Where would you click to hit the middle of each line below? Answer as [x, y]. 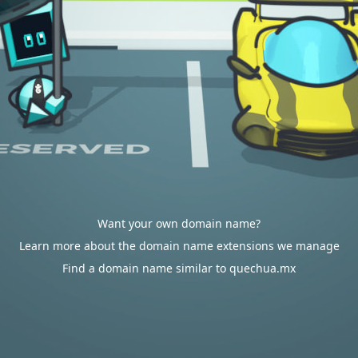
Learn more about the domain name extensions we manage [179, 246]
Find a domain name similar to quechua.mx [179, 268]
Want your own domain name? [179, 223]
